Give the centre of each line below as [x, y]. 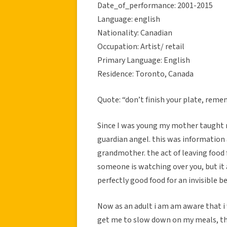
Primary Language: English [144, 60]
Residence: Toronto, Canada [145, 74]
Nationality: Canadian [135, 33]
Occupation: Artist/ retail [141, 46]
